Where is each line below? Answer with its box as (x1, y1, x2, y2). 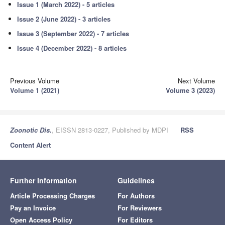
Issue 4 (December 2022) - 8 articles (17, 43, 127, 53)
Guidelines (118, 175, 155, 186)
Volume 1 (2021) (10, 85, 59, 95)
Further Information (10, 175, 77, 186)
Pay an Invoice (10, 203, 56, 213)
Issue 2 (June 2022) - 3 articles (17, 14, 111, 24)
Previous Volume (10, 76, 59, 86)
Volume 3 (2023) (166, 85, 215, 95)
